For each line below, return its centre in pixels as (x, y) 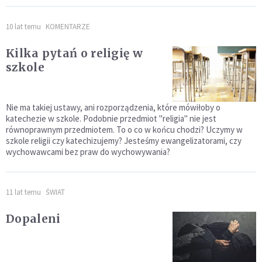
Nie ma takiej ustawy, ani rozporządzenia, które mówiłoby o (113, 108)
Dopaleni (33, 219)
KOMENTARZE (68, 27)
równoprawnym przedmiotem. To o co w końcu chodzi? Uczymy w (124, 130)
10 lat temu (23, 27)
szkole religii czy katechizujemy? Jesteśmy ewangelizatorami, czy (124, 141)
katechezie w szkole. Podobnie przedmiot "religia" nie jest (111, 119)
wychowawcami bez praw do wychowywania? (88, 152)
